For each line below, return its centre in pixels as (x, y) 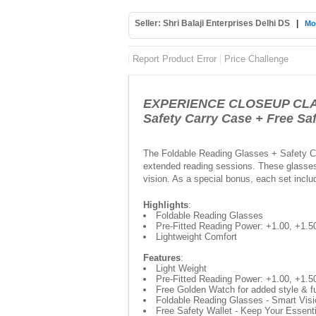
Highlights (166, 205)
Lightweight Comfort (196, 237)
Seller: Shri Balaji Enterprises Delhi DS (212, 23)
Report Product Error (175, 59)
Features (162, 258)
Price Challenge (256, 59)
